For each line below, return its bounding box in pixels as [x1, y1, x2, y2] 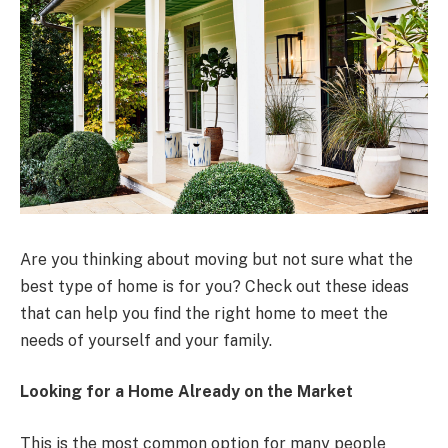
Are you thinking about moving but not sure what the [20, 249, 413, 269]
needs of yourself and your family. [20, 330, 272, 350]
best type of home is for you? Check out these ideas [20, 276, 409, 296]
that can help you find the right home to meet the [20, 303, 388, 323]
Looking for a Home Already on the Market [20, 382, 353, 402]
